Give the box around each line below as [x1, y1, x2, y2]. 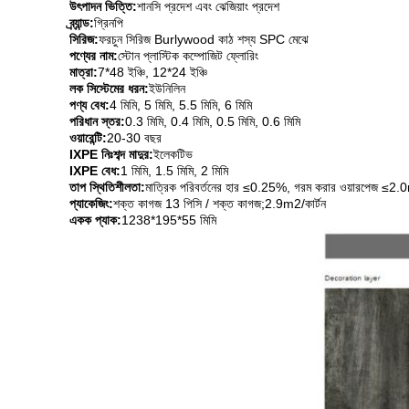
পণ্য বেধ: [69, 98, 110, 112]
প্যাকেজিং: [69, 196, 113, 211]
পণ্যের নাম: [69, 48, 118, 63]
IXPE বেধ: [69, 163, 121, 178]
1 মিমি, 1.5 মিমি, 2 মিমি [121, 163, 228, 178]
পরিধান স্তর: [69, 114, 125, 129]
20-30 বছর [107, 131, 162, 145]
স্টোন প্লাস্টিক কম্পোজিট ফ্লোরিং [118, 48, 258, 63]
